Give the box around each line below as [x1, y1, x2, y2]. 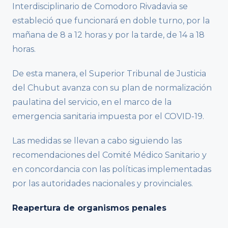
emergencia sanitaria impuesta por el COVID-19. [12, 111, 204, 122]
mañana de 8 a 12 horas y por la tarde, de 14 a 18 [12, 30, 205, 40]
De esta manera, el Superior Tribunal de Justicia [12, 69, 206, 79]
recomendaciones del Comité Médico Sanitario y [12, 150, 207, 160]
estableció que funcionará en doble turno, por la [12, 16, 210, 26]
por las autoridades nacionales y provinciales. [12, 179, 193, 189]
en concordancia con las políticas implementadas [12, 164, 211, 175]
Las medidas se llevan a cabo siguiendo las [12, 136, 182, 146]
